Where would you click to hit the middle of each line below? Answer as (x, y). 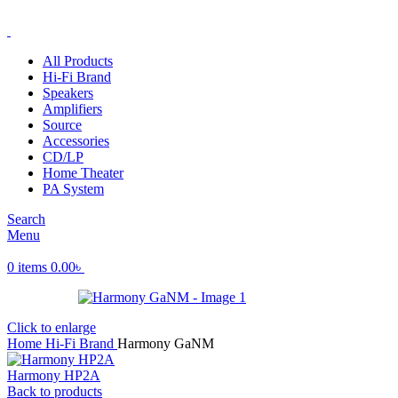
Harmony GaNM (166, 343)
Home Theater (83, 173)
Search (26, 219)
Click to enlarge (52, 327)
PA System (73, 189)
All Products (78, 61)
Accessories (76, 141)
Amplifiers (72, 109)
